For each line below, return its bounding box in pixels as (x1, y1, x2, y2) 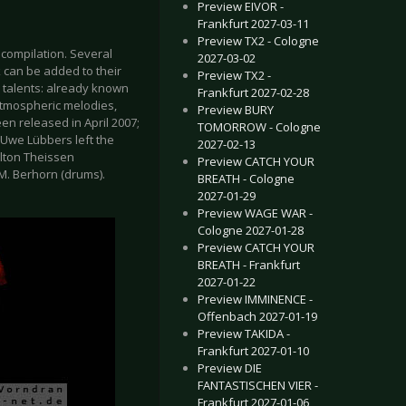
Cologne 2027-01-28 (198, 222, 304, 238)
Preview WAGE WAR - (198, 205, 313, 221)
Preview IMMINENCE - (198, 291, 313, 307)
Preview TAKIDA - (198, 325, 290, 342)
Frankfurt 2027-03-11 (198, 15, 309, 32)
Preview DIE (198, 360, 262, 376)
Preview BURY (198, 101, 274, 118)
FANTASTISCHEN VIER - (198, 377, 318, 393)
